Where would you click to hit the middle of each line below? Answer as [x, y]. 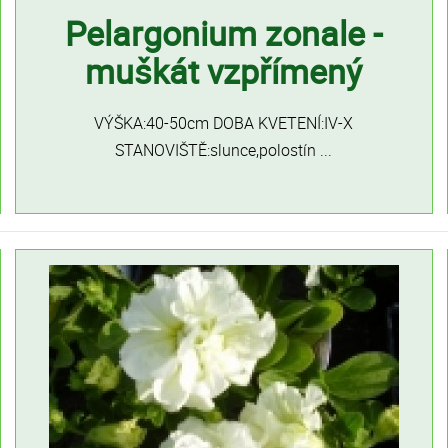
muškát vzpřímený [224, 71]
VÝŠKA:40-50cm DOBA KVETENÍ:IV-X [224, 123]
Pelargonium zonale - [224, 33]
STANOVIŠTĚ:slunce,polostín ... [224, 150]
